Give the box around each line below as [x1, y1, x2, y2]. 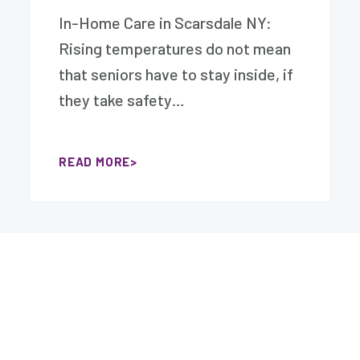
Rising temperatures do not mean [59, 39, 292, 59]
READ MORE [59, 154, 131, 170]
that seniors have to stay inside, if [59, 64, 294, 84]
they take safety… [59, 90, 186, 110]
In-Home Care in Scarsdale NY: [59, 13, 272, 33]
